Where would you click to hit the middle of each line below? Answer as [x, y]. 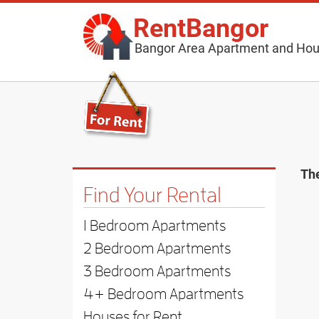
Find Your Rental [152, 195]
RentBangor [201, 27]
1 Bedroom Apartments [155, 226]
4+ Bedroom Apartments [163, 294]
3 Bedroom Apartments [157, 271]
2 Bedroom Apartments [157, 249]
